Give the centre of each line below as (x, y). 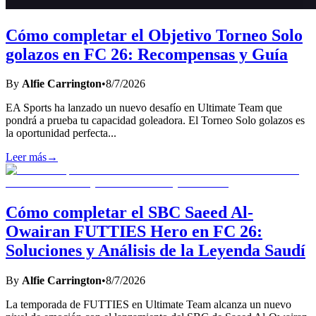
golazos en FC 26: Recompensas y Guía (147, 54)
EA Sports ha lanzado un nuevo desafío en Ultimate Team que (144, 108)
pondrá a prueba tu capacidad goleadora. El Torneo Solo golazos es (155, 121)
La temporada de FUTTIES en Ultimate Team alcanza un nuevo (148, 305)
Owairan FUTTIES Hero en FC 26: (134, 232)
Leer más (26, 157)
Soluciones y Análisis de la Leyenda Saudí (156, 251)
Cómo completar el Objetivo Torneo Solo (154, 35)
